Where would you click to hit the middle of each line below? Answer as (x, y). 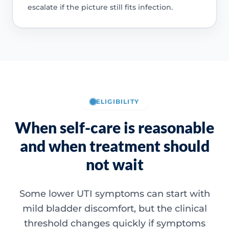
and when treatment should (114, 145)
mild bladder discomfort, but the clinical (114, 208)
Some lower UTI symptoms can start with (114, 193)
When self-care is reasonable (114, 127)
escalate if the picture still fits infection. (100, 7)
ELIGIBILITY (118, 101)
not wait (114, 164)
